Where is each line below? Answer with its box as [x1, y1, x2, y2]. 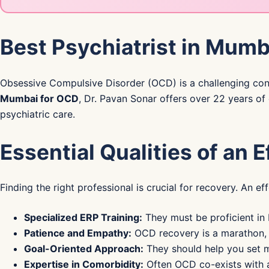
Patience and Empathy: [24, 227, 131, 239]
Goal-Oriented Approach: [24, 243, 144, 255]
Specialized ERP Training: [24, 211, 142, 223]
